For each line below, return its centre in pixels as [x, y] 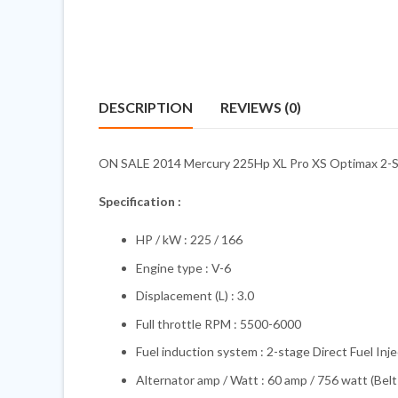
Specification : [141, 202]
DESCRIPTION [146, 107]
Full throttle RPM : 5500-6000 [219, 323]
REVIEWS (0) [261, 107]
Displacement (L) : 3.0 [195, 296]
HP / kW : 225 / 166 [189, 240]
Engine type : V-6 [183, 267]
